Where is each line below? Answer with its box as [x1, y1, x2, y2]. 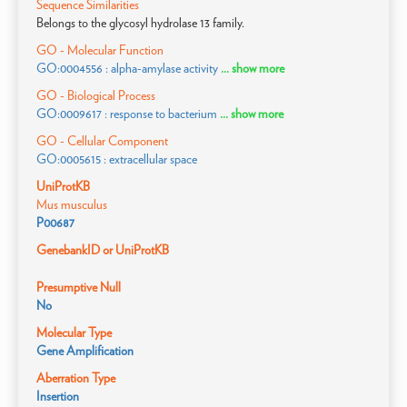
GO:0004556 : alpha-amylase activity [36, 61, 218, 75]
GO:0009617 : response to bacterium [36, 106, 217, 121]
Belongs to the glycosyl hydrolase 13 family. [36, 15, 244, 30]
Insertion [36, 389, 79, 403]
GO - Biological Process [36, 88, 155, 103]
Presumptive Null [36, 280, 121, 294]
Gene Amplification [36, 343, 134, 358]
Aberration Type [36, 371, 115, 385]
